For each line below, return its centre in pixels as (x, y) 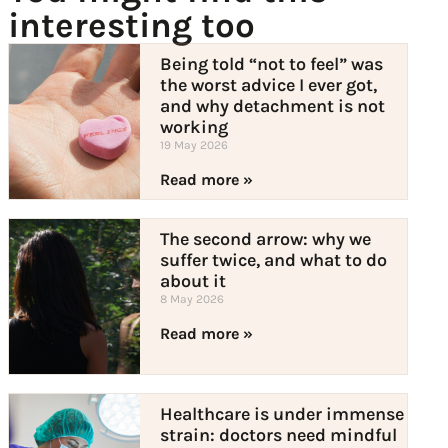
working (193, 127)
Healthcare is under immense (281, 414)
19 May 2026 (193, 145)
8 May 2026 (191, 299)
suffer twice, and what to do (273, 260)
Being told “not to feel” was (271, 64)
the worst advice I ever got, (268, 85)
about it (192, 281)
